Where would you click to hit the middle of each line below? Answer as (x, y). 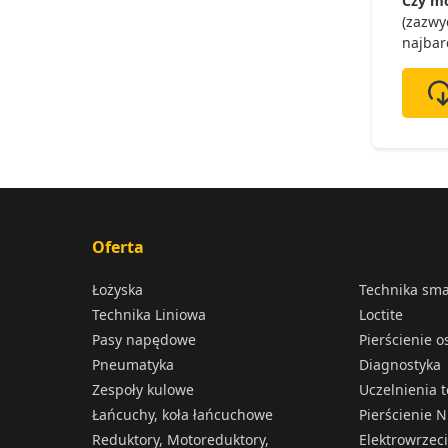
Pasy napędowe (144, 339)
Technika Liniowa (149, 314)
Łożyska (117, 289)
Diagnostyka (399, 364)
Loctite (380, 314)
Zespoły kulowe (143, 389)
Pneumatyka (133, 364)
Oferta (118, 247)
